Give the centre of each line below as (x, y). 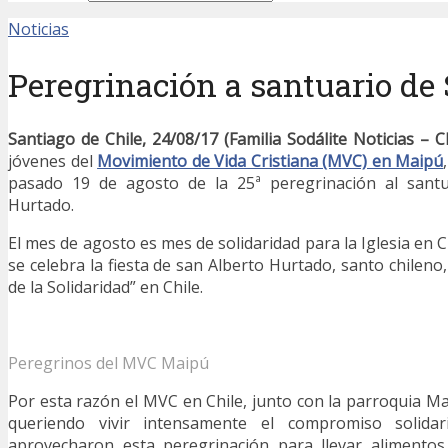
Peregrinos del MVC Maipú (108, 363)
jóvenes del (53, 161)
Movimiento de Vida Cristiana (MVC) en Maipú (270, 161)
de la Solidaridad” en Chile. (105, 287)
